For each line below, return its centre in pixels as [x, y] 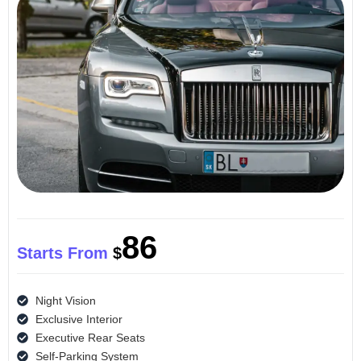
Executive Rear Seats [90, 337]
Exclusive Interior [79, 319]
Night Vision [65, 300]
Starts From [65, 253]
